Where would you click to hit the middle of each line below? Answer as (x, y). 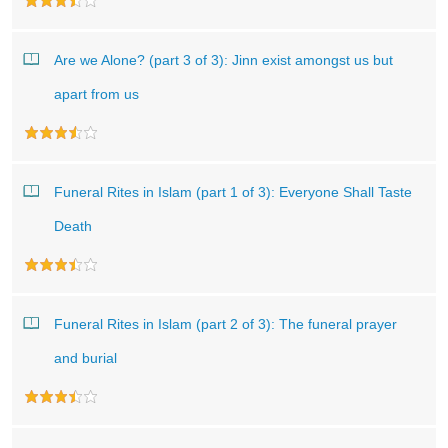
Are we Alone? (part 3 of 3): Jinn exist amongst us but (223, 60)
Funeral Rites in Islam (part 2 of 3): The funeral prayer (225, 324)
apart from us (96, 94)
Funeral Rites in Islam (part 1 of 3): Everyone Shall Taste (233, 192)
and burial (85, 358)
